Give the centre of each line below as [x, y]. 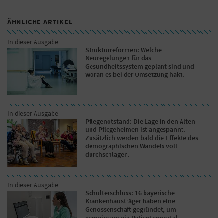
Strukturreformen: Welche [124, 49]
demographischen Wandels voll [131, 146]
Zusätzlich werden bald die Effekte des [142, 137]
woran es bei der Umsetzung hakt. [135, 74]
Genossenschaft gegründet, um [131, 209]
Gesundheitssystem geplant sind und [140, 66]
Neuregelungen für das [118, 58]
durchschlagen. [108, 154]
